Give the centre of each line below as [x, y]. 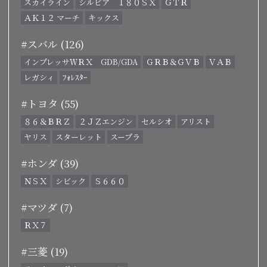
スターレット [79, 136]
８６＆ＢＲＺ [47, 121]
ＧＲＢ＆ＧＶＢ [173, 61]
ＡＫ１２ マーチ [52, 17]
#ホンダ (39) [50, 163]
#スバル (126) [52, 44]
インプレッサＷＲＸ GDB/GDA [81, 61]
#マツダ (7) [47, 207]
